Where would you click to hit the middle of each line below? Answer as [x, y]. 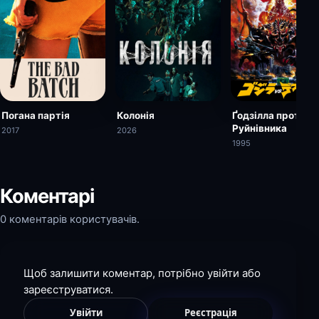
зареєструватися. [68, 289]
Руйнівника [260, 128]
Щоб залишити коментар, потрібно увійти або [142, 273]
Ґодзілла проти [269, 115]
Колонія [136, 115]
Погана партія [36, 115]
